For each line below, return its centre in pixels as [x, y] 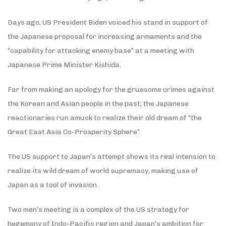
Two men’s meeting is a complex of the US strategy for [98, 209]
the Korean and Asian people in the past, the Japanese [98, 103]
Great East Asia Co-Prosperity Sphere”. [76, 132]
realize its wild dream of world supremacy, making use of [103, 171]
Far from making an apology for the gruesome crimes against [111, 89]
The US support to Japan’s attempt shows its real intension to [111, 156]
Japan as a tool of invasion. [53, 185]
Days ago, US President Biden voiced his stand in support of [108, 22]
